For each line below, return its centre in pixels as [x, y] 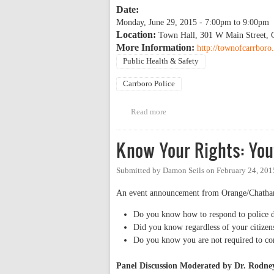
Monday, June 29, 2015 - [161, 23]
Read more [148, 112]
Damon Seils [183, 171]
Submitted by [139, 171]
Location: [137, 35]
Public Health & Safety [161, 61]
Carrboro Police [149, 84]
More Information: [157, 48]
